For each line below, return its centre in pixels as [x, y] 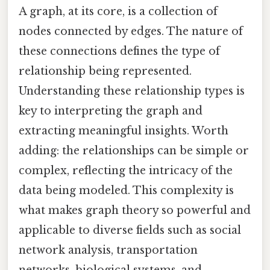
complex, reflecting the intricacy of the [126, 170]
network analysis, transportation [108, 250]
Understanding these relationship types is [132, 91]
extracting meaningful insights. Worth [124, 130]
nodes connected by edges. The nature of [131, 31]
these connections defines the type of [119, 51]
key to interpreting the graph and [111, 111]
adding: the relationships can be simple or [134, 150]
